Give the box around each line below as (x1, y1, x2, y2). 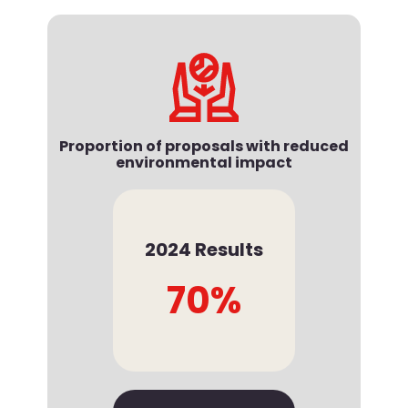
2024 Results (145, 237, 263, 263)
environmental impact (116, 152, 292, 174)
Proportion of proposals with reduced (59, 136, 349, 158)
